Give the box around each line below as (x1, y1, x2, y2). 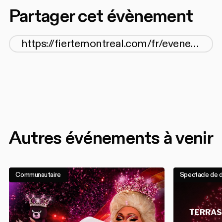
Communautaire (15, 170, 61, 179)
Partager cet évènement (8, 4, 193, 29)
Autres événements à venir (8, 126, 213, 151)
